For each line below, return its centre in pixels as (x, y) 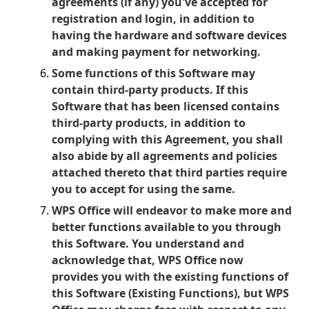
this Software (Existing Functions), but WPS (170, 293)
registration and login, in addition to (153, 19)
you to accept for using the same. (143, 189)
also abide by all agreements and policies (165, 156)
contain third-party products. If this (150, 90)
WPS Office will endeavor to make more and (172, 210)
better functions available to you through (167, 227)
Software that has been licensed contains (166, 106)
